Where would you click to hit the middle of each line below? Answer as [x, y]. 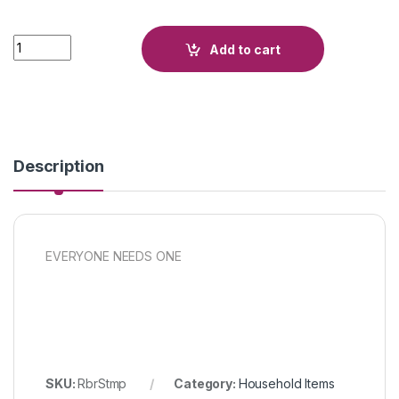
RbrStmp [102, 384]
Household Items [286, 384]
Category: [206, 384]
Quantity [40, 42]
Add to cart [245, 49]
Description [59, 167]
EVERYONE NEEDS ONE [114, 256]
